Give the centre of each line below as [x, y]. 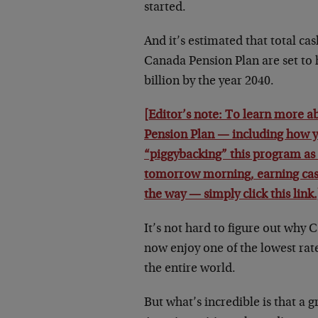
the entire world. [190, 269]
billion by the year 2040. [209, 82]
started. [165, 8]
